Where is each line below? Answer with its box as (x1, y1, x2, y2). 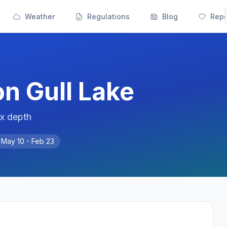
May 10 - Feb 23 (1, 137, 54, 145)
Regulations (87, 12, 130, 21)
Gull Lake (26, 77, 134, 106)
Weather (25, 12, 55, 21)
